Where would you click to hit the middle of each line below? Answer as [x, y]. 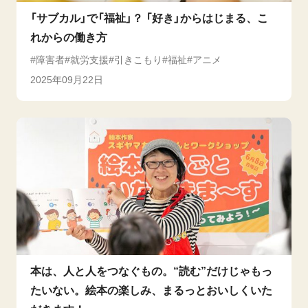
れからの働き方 [69, 37]
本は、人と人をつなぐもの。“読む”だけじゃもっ [151, 271]
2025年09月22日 [67, 79]
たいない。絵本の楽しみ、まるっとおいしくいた [151, 290]
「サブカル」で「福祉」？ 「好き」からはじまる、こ [149, 18]
